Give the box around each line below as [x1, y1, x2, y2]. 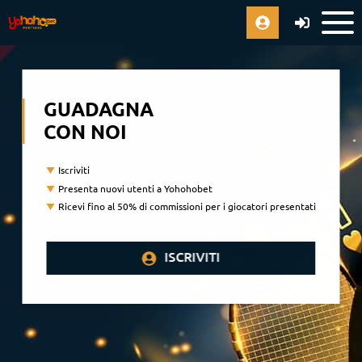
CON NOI [44, 121, 128, 143]
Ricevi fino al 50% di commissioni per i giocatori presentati [57, 201, 316, 212]
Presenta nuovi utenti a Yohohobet [57, 183, 213, 194]
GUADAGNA [44, 99, 154, 120]
